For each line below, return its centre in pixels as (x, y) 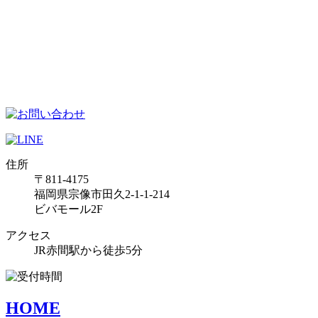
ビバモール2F (68, 209)
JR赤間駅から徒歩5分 (88, 250)
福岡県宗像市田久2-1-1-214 (102, 194)
